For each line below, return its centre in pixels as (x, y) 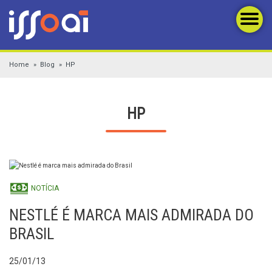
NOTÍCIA (44, 189)
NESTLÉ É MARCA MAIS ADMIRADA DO (131, 215)
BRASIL (32, 234)
